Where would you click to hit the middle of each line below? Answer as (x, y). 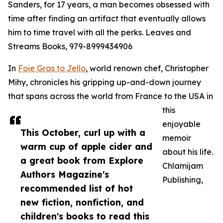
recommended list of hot (77, 188)
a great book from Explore (82, 161)
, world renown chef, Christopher (147, 68)
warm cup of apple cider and (86, 147)
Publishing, (183, 180)
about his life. (188, 152)
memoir (177, 138)
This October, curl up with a (83, 133)
